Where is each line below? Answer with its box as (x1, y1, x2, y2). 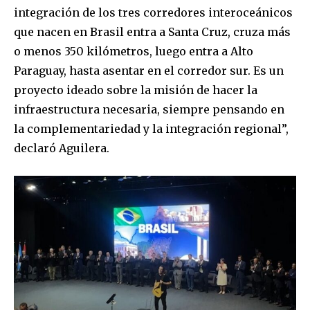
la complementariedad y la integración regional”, (14, 121, 289, 136)
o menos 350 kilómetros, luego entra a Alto (14, 44, 253, 58)
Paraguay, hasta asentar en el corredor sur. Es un (14, 63, 284, 77)
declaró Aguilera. (14, 140, 109, 155)
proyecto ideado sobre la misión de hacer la (14, 82, 257, 97)
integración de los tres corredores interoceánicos (14, 5, 293, 19)
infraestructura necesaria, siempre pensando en (14, 102, 284, 116)
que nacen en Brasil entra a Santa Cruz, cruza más (14, 24, 291, 39)
